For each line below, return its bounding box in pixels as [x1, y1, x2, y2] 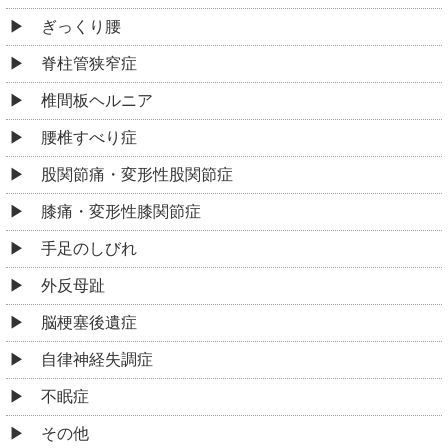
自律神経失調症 [41, 351, 153, 369]
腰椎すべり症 [41, 129, 137, 147]
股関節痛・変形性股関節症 [41, 166, 233, 184]
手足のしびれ [41, 240, 137, 258]
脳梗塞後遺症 [41, 314, 137, 332]
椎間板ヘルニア [41, 92, 153, 110]
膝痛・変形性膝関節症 [41, 203, 201, 221]
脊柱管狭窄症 [41, 55, 137, 73]
